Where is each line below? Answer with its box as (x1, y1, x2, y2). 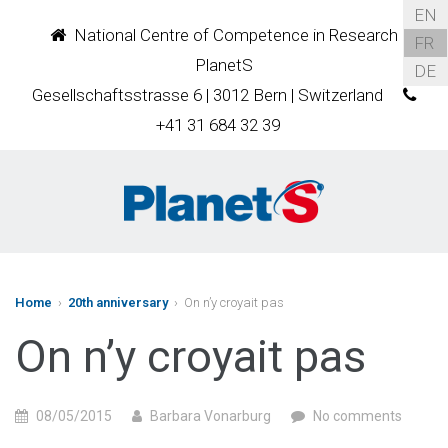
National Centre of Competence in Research (66, 25, 398, 45)
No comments (313, 408, 402, 424)
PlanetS (195, 55, 253, 75)
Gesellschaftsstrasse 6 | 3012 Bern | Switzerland (32, 85, 383, 105)
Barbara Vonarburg (150, 408, 271, 424)
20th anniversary (68, 295, 168, 310)
